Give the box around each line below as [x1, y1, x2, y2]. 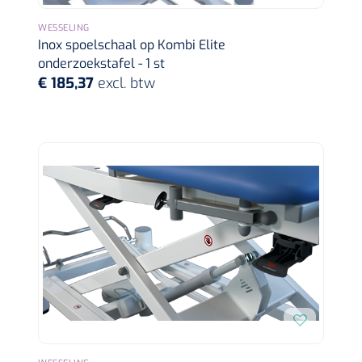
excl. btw [98, 74, 155, 94]
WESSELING [38, 22, 90, 35]
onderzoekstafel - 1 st [38, 55, 165, 73]
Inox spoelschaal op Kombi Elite [38, 36, 225, 54]
